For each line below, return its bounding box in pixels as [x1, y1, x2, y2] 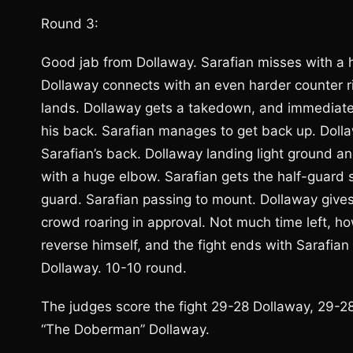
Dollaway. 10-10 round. [41, 260, 187, 276]
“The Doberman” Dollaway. [41, 321, 210, 337]
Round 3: [41, 16, 98, 32]
